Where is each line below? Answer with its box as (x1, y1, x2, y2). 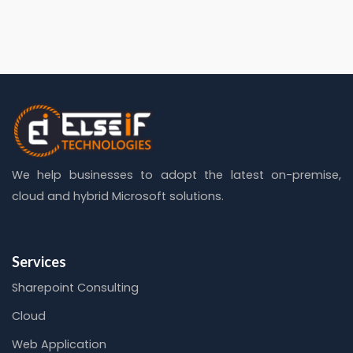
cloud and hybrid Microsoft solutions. (12, 188, 224, 205)
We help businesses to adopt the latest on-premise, (12, 167, 341, 184)
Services (12, 253, 66, 271)
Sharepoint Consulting (12, 280, 139, 296)
